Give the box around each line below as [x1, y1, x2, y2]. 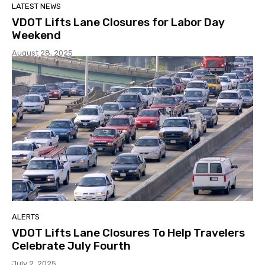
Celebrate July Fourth [12, 238, 131, 253]
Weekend [12, 28, 61, 43]
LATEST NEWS [12, 2, 61, 11]
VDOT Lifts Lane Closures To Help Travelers [12, 225, 245, 240]
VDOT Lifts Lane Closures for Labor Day [12, 15, 225, 30]
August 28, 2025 [12, 49, 73, 58]
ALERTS [12, 212, 40, 221]
